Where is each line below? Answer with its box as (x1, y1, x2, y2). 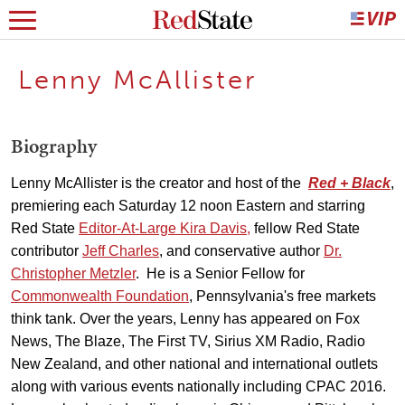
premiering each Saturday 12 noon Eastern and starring (11, 198, 365, 213)
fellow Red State (250, 221, 360, 236)
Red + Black (308, 175, 391, 191)
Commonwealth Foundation (11, 288, 189, 304)
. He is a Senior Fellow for (136, 266, 305, 281)
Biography (11, 133, 97, 160)
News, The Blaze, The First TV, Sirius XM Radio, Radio (11, 334, 365, 349)
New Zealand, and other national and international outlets (11, 356, 378, 372)
